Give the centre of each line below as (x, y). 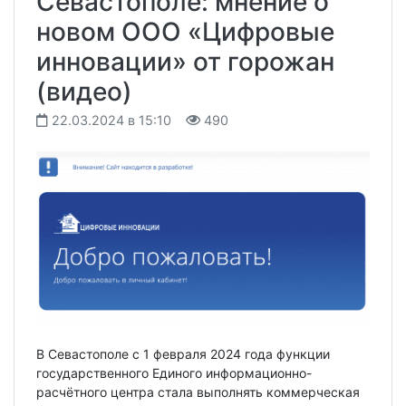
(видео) (84, 92)
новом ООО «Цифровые (185, 32)
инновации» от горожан (185, 62)
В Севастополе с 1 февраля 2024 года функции (183, 354)
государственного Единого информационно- (174, 373)
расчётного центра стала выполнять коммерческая (198, 392)
